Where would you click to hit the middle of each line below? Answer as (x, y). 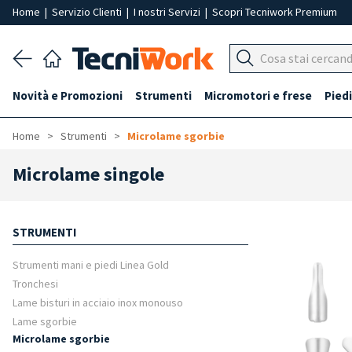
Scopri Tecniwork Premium (275, 12)
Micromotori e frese (258, 95)
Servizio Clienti (88, 12)
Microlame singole (88, 174)
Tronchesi (35, 284)
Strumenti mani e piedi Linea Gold (91, 265)
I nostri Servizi (168, 12)
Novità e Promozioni (68, 95)
